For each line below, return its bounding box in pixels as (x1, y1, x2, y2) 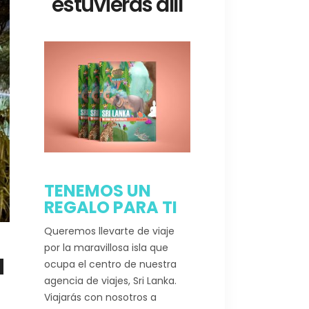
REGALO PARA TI (43, 195, 177, 219)
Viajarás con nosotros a (43, 290, 157, 304)
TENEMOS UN (43, 179, 151, 202)
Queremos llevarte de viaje (43, 223, 175, 238)
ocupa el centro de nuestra (43, 257, 177, 271)
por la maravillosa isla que (43, 240, 168, 255)
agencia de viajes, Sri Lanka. (43, 273, 177, 288)
